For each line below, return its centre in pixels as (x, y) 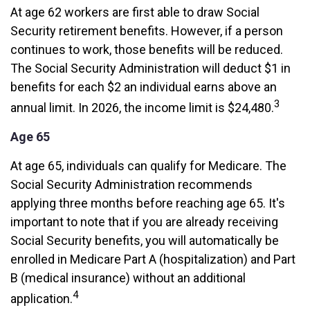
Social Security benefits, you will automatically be (145, 240)
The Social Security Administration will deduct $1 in (151, 68)
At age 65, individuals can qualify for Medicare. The (148, 166)
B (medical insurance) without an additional (128, 278)
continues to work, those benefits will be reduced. (147, 49)
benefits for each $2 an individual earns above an (144, 87)
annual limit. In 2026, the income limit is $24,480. (142, 108)
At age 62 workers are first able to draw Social (135, 12)
